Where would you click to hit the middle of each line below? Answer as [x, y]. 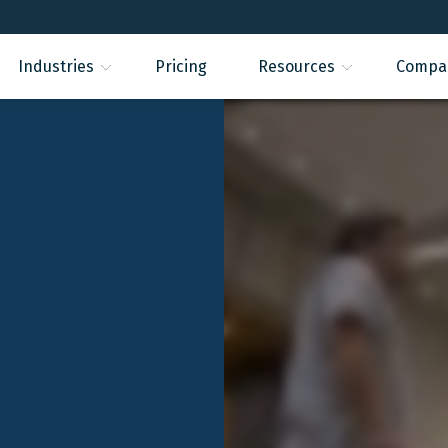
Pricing [180, 66]
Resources [296, 66]
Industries [56, 66]
